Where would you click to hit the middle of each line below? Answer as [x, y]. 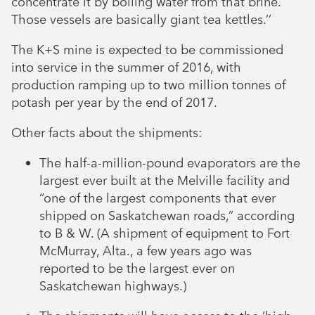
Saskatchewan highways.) [113, 285]
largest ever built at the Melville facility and [165, 180]
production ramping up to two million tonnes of [148, 84]
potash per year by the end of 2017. [114, 102]
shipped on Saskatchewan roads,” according [167, 215]
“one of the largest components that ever [157, 198]
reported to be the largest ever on [137, 268]
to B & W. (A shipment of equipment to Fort [165, 233]
